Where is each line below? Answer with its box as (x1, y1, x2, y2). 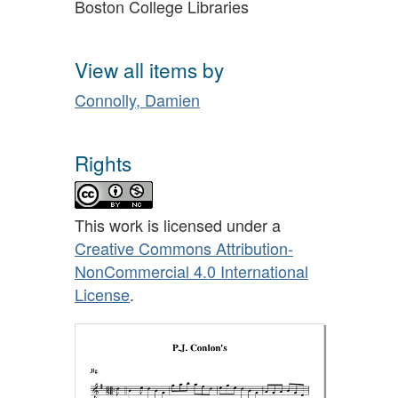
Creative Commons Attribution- (75, 236, 293, 260)
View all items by (75, 54, 224, 84)
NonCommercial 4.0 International (75, 259, 308, 283)
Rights (75, 147, 131, 177)
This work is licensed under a (75, 213, 281, 237)
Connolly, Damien (75, 88, 200, 112)
